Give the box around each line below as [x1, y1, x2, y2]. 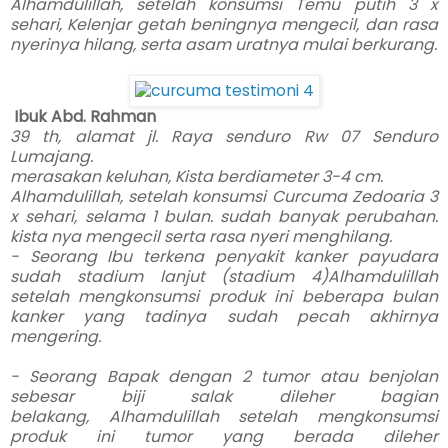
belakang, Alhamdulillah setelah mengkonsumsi [10, 404, 438, 428]
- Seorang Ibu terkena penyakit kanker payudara [10, 244, 438, 268]
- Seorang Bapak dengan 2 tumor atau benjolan [10, 364, 438, 388]
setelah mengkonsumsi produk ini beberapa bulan [10, 284, 438, 308]
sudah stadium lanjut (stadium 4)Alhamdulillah [10, 264, 438, 288]
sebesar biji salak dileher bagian [10, 384, 438, 408]
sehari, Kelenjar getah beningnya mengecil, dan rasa [10, 12, 438, 36]
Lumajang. [10, 144, 93, 168]
